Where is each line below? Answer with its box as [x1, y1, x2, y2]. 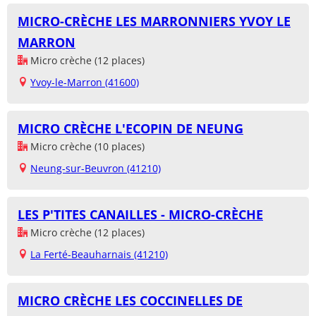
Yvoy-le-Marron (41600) [30, 75, 139, 90]
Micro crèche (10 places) [28, 140, 145, 154]
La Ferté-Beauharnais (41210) [30, 248, 168, 262]
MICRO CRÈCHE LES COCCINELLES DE [18, 292, 243, 310]
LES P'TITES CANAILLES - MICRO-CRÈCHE [18, 206, 263, 224]
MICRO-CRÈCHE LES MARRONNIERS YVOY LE [18, 13, 291, 30]
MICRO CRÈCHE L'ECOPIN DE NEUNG [18, 120, 243, 138]
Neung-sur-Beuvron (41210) [30, 162, 161, 176]
